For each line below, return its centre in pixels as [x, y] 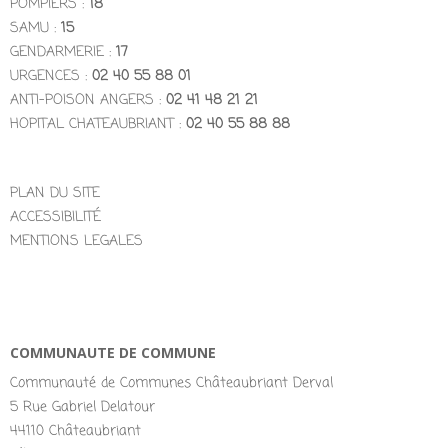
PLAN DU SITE [55, 193]
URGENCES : [51, 76]
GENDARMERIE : [63, 52]
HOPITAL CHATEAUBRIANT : [98, 124]
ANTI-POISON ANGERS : [85, 100]
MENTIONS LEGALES [76, 241]
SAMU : [35, 28]
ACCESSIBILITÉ [55, 217]
